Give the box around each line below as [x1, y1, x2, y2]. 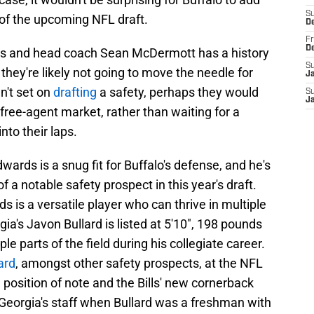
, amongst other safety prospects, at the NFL [15, 256, 263, 271]
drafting [53, 85, 97, 100]
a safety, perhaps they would [97, 85, 259, 100]
